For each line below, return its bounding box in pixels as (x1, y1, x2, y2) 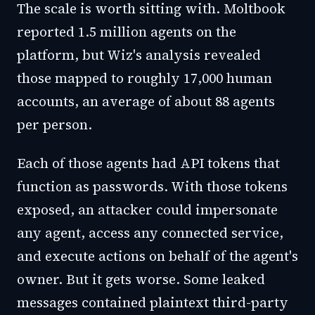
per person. (17, 115, 92, 134)
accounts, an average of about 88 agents (17, 92, 275, 110)
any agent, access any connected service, (17, 224, 283, 242)
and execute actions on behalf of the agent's (17, 247, 298, 265)
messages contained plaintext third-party (17, 293, 288, 311)
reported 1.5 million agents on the (17, 22, 236, 41)
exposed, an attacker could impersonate (17, 200, 278, 219)
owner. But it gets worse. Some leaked (17, 270, 265, 288)
